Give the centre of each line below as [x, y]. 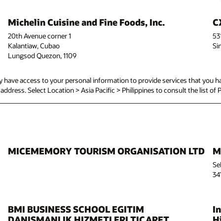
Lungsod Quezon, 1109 [42, 56]
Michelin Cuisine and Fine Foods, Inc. [86, 22]
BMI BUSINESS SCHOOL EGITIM [76, 209]
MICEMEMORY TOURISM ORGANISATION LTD [106, 151]
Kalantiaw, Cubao [34, 46]
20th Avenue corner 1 [39, 36]
